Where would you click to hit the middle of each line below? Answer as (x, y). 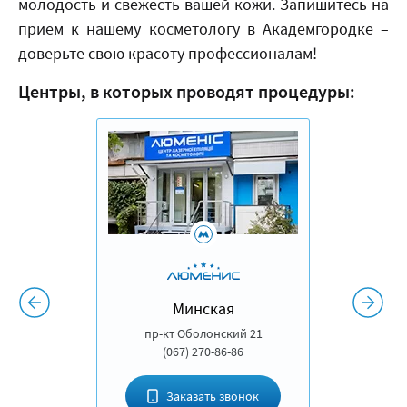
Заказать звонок (209, 396)
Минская (203, 308)
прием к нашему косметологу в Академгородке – (203, 29)
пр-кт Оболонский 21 (203, 333)
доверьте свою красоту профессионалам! (168, 53)
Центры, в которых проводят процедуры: (187, 91)
